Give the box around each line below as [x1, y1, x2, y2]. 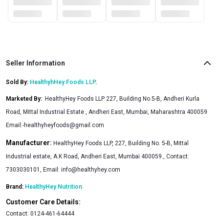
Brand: [6, 183, 25, 190]
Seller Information [6, 59, 65, 67]
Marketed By [6, 95, 41, 102]
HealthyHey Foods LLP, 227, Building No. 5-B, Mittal [53, 139, 189, 147]
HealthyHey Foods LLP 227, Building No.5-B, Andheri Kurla [45, 95, 199, 102]
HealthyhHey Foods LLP [30, 78, 95, 86]
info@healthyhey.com [61, 166, 120, 173]
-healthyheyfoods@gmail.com [22, 121, 104, 129]
